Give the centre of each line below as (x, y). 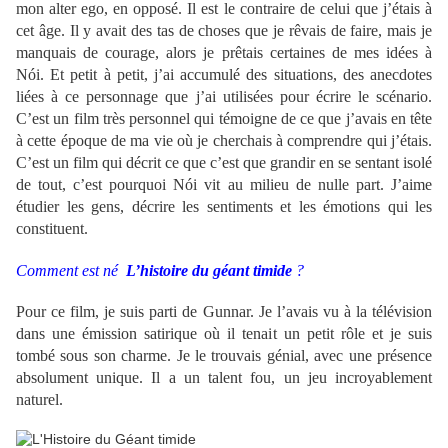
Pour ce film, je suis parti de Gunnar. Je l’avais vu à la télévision (224, 312)
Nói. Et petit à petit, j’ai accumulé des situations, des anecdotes (224, 75)
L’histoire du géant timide (209, 271)
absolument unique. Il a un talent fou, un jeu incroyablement (224, 378)
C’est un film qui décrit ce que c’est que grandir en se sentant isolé (224, 163)
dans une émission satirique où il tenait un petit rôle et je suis (224, 334)
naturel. (39, 400)
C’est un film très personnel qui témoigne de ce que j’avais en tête (224, 119)
